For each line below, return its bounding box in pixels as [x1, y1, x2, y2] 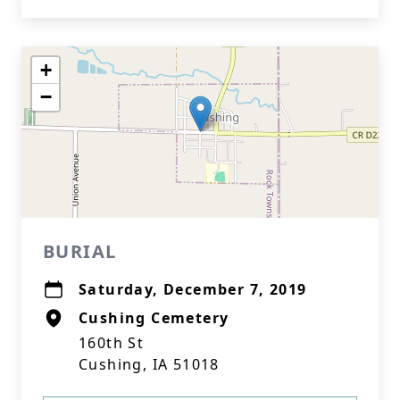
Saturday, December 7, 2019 [79, 279, 307, 299]
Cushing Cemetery [79, 308, 229, 328]
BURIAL [43, 239, 117, 263]
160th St [79, 333, 145, 353]
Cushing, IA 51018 [79, 354, 220, 374]
